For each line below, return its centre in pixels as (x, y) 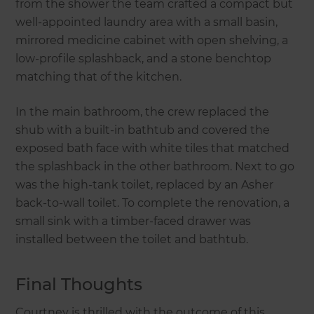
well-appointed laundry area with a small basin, (147, 22)
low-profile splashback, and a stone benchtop (144, 58)
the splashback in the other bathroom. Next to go (155, 166)
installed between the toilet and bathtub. (134, 239)
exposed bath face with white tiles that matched (153, 148)
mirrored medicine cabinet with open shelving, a (152, 40)
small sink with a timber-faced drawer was (134, 221)
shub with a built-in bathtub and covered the (143, 130)
